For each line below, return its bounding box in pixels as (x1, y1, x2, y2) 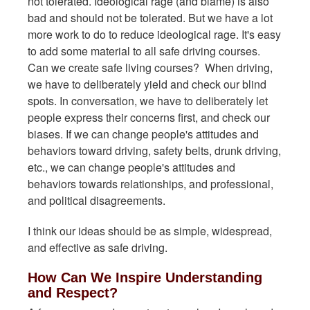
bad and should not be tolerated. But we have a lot (28, 10, 273, 26)
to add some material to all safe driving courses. (28, 43, 260, 59)
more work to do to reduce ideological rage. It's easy (28, 26, 281, 42)
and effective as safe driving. (28, 239, 170, 255)
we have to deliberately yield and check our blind (28, 76, 266, 92)
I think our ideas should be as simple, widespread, (28, 223, 272, 239)
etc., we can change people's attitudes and (28, 159, 235, 175)
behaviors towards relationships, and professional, (28, 176, 273, 192)
